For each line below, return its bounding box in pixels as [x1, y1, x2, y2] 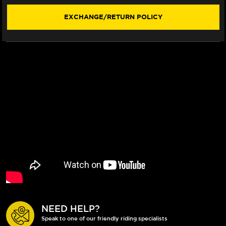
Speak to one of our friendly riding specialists [41, 214, 167, 221]
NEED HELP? [41, 203, 100, 213]
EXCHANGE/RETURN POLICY [64, 13, 162, 21]
